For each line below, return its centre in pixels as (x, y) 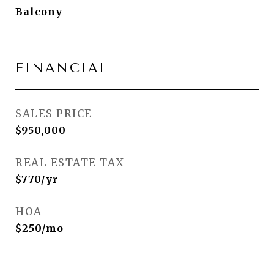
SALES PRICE (54, 114)
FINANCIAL (62, 68)
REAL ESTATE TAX (70, 163)
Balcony (39, 12)
